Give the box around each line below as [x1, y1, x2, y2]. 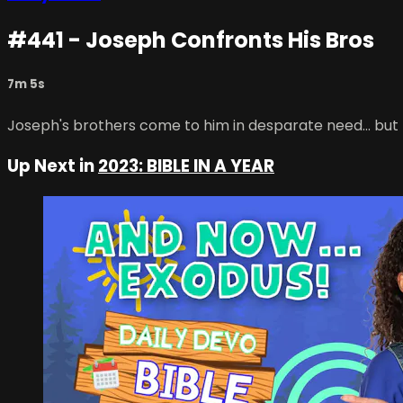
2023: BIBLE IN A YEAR [98, 154, 274, 179]
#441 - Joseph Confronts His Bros [7, 25, 374, 56]
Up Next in [7, 154, 98, 179]
